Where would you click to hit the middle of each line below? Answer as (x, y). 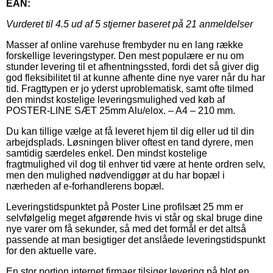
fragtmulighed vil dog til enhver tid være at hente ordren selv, (136, 164)
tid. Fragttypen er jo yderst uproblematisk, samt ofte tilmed (130, 88)
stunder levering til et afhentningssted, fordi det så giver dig (133, 66)
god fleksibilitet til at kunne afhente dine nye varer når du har (136, 77)
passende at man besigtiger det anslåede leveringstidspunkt (136, 239)
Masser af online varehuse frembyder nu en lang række (125, 44)
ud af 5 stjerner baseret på (127, 24)
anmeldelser (225, 24)
